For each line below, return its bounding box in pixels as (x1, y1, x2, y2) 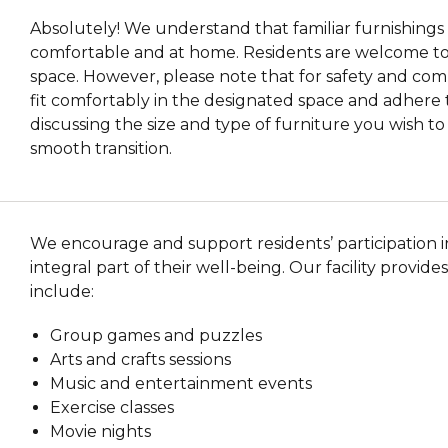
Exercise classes (50, 397, 175, 417)
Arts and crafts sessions (50, 349, 232, 369)
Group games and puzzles (50, 325, 263, 345)
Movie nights (50, 421, 152, 441)
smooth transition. (30, 138, 173, 158)
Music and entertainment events (50, 373, 313, 393)
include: (30, 281, 95, 301)
